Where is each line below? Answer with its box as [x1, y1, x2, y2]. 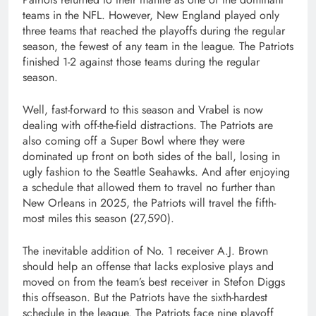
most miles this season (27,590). [23, 209, 178, 226]
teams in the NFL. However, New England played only [23, 6, 279, 23]
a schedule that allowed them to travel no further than [23, 178, 275, 195]
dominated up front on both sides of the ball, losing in [23, 147, 280, 164]
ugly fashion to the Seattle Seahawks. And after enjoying [23, 163, 290, 180]
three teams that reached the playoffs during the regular [23, 22, 285, 39]
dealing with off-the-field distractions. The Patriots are [23, 116, 273, 133]
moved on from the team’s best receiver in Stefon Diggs [23, 273, 285, 290]
